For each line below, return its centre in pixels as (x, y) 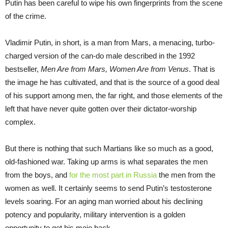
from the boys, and (37, 175)
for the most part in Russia (113, 175)
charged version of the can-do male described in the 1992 (100, 56)
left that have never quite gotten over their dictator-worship (101, 109)
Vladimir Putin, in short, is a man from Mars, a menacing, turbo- (110, 43)
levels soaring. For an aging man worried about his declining (104, 202)
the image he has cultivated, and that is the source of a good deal (112, 82)
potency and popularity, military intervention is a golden (95, 215)
